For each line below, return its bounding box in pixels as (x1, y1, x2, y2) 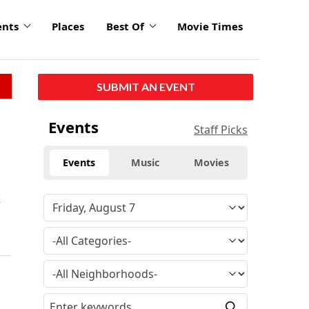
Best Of (106, 19, 144, 34)
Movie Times (177, 19, 243, 34)
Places (52, 19, 84, 34)
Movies (194, 155, 230, 169)
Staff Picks (194, 121, 248, 137)
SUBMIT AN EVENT (96, 79, 195, 93)
